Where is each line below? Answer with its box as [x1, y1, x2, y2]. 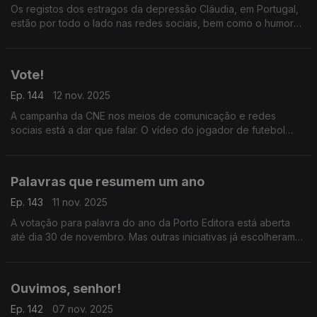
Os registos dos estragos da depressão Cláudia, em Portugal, [11, 3, 299, 15]
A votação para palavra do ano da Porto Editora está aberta [11, 217, 290, 229]
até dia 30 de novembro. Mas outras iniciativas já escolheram [11, 231, 295, 243]
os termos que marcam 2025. [11, 245, 145, 257]
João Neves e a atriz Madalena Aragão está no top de [11, 138, 265, 150]
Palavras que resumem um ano [11, 174, 204, 189]
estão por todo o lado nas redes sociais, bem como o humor [11, 17, 294, 29]
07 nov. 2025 [52, 303, 113, 315]
